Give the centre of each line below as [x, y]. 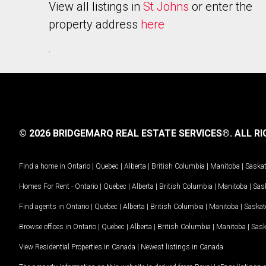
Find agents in [42, 206]
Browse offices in [46, 227]
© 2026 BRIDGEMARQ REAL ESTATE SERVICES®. [126, 133]
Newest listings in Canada [182, 247]
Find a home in [42, 166]
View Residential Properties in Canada [77, 247]
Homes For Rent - [47, 186]
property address [95, 24]
